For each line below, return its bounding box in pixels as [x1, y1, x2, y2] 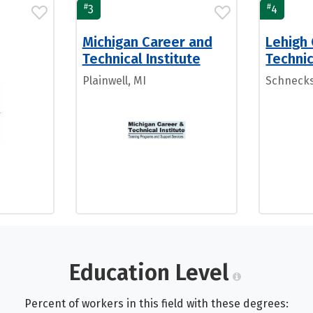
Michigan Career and [82, 34, 212, 50]
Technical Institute [82, 50, 201, 67]
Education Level [68, 259, 229, 286]
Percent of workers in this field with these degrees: [24, 297, 289, 310]
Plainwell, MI [82, 74, 146, 87]
